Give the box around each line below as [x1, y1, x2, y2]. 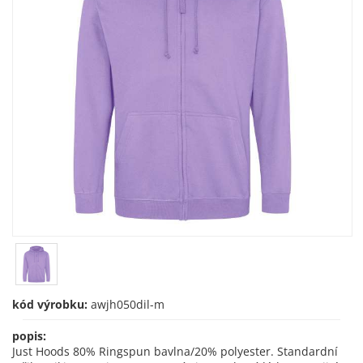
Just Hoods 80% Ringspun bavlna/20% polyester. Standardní [12, 344, 338, 359]
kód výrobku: [12, 297, 88, 312]
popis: [12, 328, 46, 344]
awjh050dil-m [91, 297, 164, 312]
